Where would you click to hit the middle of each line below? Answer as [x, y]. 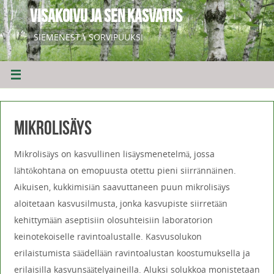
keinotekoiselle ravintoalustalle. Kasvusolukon [108, 236]
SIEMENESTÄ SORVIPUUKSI [88, 37]
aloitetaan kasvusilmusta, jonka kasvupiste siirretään [120, 203]
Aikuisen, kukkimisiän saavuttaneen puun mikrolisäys [122, 187]
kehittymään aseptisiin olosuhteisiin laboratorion [113, 220]
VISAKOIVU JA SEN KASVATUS [106, 16]
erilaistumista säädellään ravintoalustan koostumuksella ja [132, 253]
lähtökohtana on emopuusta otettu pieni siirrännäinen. [125, 170]
